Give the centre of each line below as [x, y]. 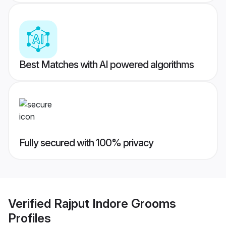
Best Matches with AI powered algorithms [106, 65]
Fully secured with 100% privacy [86, 143]
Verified [31, 203]
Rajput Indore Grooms [115, 203]
